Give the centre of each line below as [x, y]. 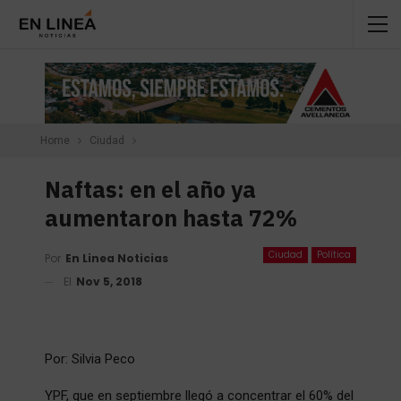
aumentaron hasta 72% [171, 218]
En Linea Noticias [117, 258]
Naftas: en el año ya [150, 189]
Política [334, 254]
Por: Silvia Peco [90, 358]
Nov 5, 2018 [109, 281]
